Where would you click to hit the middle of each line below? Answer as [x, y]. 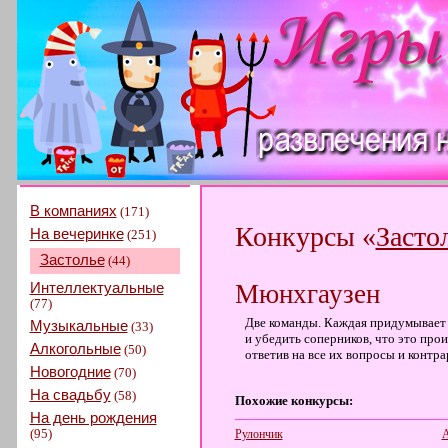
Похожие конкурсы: [293, 400]
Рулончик [258, 434]
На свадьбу [70, 394]
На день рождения [93, 417]
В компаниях [73, 210]
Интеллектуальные [96, 287]
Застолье [72, 259]
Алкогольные [75, 348]
